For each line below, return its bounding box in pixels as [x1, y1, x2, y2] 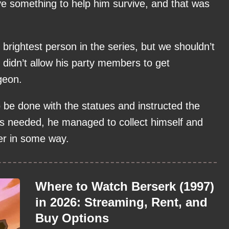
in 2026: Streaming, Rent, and [35, 195, 208, 210]
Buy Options [35, 211, 109, 225]
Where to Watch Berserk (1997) [35, 179, 214, 194]
